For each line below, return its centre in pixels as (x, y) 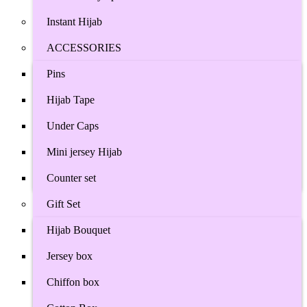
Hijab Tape (71, 100)
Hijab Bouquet (78, 230)
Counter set (71, 178)
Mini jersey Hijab (84, 152)
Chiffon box (73, 282)
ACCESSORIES (84, 48)
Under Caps (73, 126)
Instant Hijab (74, 22)
